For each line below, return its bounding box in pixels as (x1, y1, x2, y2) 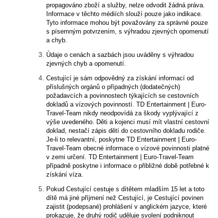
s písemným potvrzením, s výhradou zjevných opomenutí (46, 28, 209, 35)
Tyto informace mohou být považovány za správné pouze (46, 19, 208, 26)
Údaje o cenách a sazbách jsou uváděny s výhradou (46, 51, 194, 58)
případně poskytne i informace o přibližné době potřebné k (46, 162, 209, 169)
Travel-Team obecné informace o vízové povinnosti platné (46, 145, 209, 152)
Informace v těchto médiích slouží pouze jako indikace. (46, 10, 202, 18)
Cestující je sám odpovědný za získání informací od (46, 74, 194, 82)
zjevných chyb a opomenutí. (46, 60, 126, 67)
